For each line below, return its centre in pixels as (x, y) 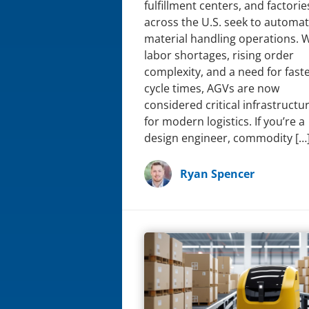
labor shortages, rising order (219, 55)
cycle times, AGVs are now (212, 88)
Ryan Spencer (217, 173)
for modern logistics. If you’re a (225, 121)
